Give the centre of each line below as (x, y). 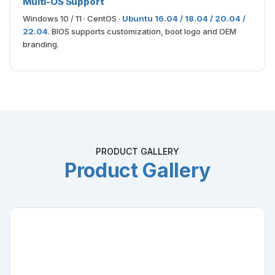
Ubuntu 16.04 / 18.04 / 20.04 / (184, 18)
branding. (41, 44)
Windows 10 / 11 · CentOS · (72, 18)
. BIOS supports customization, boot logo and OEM (142, 31)
